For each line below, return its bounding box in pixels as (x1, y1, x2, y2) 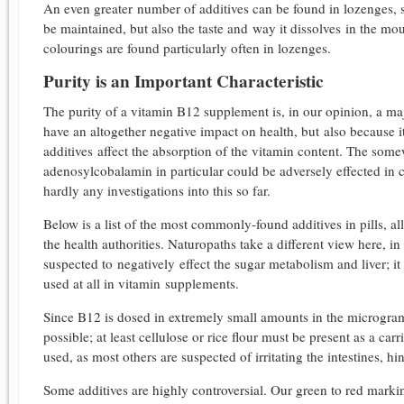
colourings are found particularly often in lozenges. (43, 39, 335, 58)
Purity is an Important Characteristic (43, 69, 324, 95)
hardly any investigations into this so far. (43, 180, 271, 199)
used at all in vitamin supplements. (43, 273, 239, 292)
